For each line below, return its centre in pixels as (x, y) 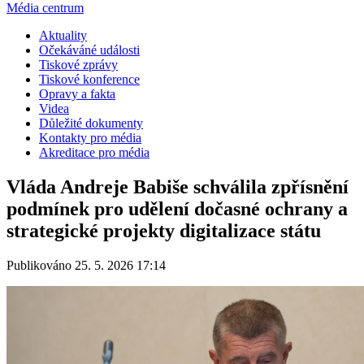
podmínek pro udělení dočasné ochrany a (177, 208)
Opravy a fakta (77, 93)
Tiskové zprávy (78, 64)
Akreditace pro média (94, 152)
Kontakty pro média (90, 137)
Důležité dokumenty (91, 123)
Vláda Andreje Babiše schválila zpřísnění (178, 186)
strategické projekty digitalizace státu (164, 230)
